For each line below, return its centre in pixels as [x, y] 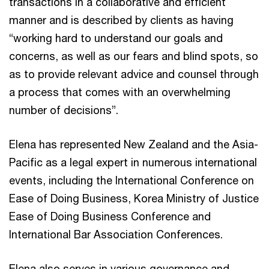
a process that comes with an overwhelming [120, 92]
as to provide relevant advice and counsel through [134, 74]
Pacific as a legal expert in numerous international [133, 162]
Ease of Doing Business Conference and [110, 216]
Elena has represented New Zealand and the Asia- [134, 144]
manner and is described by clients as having [121, 20]
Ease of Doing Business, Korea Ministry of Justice [134, 198]
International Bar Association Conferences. [116, 234]
